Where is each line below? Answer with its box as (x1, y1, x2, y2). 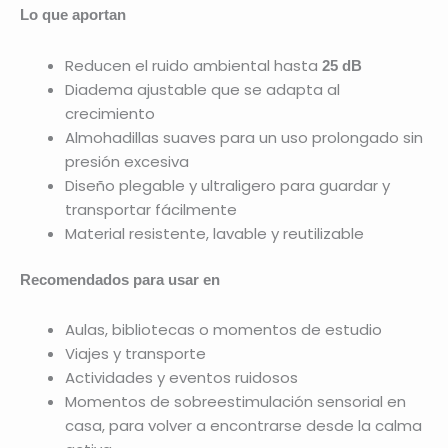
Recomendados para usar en (20, 271, 220, 289)
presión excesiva (65, 150, 189, 172)
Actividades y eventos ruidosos (65, 367, 298, 389)
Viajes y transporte (65, 343, 206, 365)
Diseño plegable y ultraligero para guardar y (65, 174, 390, 196)
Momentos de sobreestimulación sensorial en (65, 391, 406, 413)
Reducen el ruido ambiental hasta (65, 54, 322, 76)
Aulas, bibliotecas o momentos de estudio (65, 319, 382, 341)
